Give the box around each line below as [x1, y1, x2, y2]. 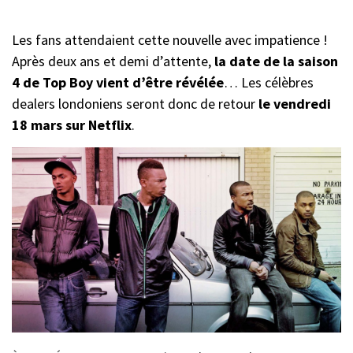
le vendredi [258, 95, 331, 113]
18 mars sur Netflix [12, 116, 132, 135]
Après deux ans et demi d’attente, [12, 52, 211, 71]
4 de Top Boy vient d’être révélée [12, 73, 224, 92]
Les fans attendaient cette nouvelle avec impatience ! [12, 31, 328, 50]
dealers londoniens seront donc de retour [12, 95, 258, 113]
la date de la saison [211, 52, 338, 71]
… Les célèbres [224, 73, 314, 92]
